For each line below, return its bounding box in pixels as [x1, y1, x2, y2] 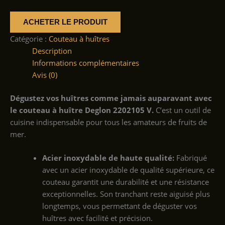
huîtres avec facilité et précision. [42, 213, 153, 223]
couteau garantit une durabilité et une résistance [42, 177, 209, 187]
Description [32, 46, 72, 56]
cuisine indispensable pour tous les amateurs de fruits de [10, 117, 207, 128]
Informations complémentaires [32, 58, 139, 68]
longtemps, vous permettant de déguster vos [42, 201, 197, 211]
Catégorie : [10, 34, 49, 44]
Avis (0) [32, 70, 57, 80]
